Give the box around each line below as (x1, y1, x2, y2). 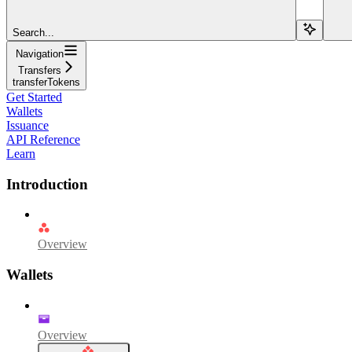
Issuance (6, 118, 49, 132)
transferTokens (13, 75, 80, 88)
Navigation (15, 47, 64, 60)
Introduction (6, 175, 88, 192)
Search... (13, 26, 54, 38)
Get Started (6, 90, 62, 104)
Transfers (17, 64, 61, 76)
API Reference (6, 132, 80, 146)
